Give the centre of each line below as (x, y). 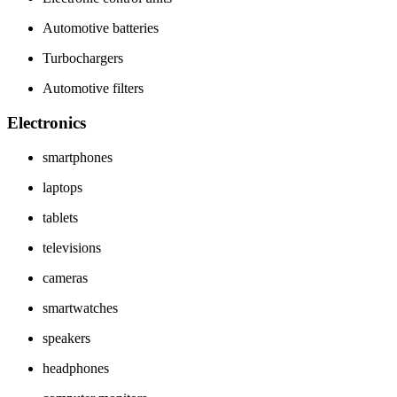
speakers (66, 338)
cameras (65, 277)
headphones (76, 368)
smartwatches (80, 307)
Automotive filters (93, 89)
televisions (72, 247)
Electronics (47, 122)
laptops (62, 187)
